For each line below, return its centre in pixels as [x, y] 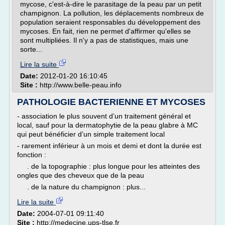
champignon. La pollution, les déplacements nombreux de [112, 13]
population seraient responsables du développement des [110, 22]
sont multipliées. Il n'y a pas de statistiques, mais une [104, 40]
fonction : [32, 155]
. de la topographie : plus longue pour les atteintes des [108, 166]
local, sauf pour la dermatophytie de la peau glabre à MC [107, 125]
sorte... [31, 49]
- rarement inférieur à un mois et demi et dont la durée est [109, 146]
